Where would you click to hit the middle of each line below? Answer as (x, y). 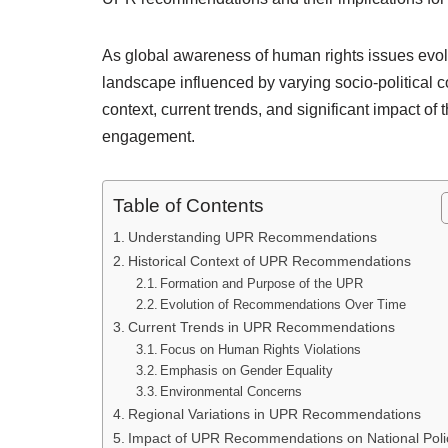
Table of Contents (188, 206)
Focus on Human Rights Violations (261, 349)
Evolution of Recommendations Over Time (283, 304)
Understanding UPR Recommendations (252, 237)
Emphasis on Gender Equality (247, 370)
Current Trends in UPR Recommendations (261, 327)
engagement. (148, 136)
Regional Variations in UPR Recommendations (274, 414)
